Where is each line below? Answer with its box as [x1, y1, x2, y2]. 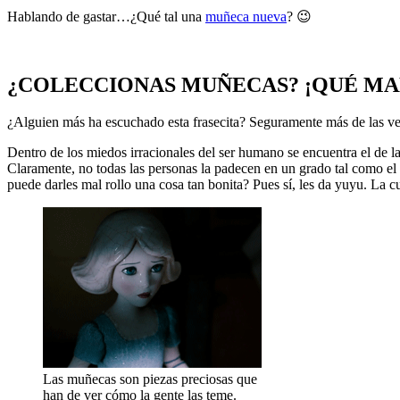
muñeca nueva [205, 8, 287, 24]
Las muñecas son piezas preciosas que [43, 371, 257, 387]
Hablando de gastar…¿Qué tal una [7, 8, 205, 24]
